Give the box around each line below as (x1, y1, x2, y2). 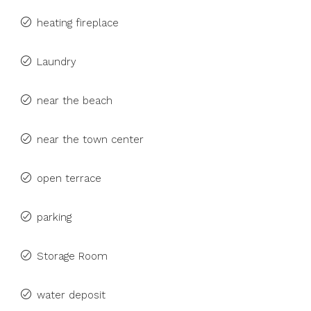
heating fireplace (37, 17, 119, 29)
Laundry (37, 56, 76, 68)
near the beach (37, 94, 112, 107)
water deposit (37, 289, 106, 301)
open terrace (37, 172, 101, 185)
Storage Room (37, 250, 108, 262)
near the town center (37, 133, 144, 146)
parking (37, 211, 72, 224)
